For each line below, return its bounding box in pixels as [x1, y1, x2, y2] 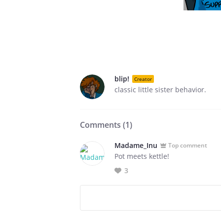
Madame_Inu [114, 141, 157, 150]
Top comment [168, 141, 207, 149]
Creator [134, 75, 152, 82]
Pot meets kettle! [114, 151, 169, 161]
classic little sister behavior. [114, 85, 206, 94]
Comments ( [80, 119, 125, 130]
